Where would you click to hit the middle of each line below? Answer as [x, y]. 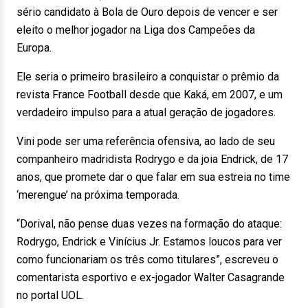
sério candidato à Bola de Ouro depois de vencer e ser [147, 12]
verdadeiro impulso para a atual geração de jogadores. [146, 112]
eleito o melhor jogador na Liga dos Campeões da [136, 30]
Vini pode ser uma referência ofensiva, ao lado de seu [146, 141]
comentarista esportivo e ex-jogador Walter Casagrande [151, 277]
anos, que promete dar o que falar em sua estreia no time [153, 177]
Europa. [34, 48]
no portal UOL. [50, 295]
